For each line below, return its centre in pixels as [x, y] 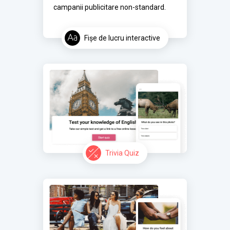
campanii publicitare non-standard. [110, 7]
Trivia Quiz [122, 153]
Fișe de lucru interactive [122, 38]
